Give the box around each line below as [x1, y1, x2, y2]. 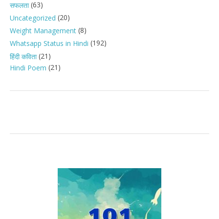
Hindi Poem [10, 63, 46, 73]
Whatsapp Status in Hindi [10, 39, 88, 48]
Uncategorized [10, 13, 56, 23]
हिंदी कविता [10, 51, 37, 61]
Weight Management [10, 26, 76, 36]
